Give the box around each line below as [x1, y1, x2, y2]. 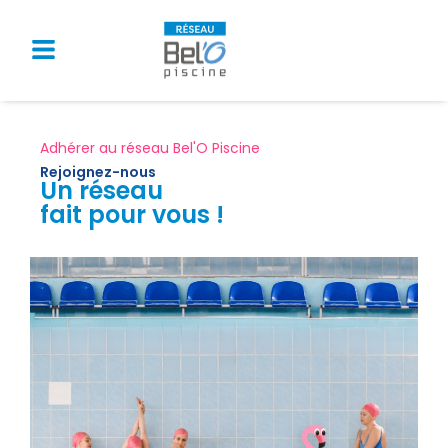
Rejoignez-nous [40, 161, 156, 182]
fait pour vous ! [40, 197, 224, 231]
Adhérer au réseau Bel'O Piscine [40, 137, 260, 158]
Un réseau [40, 173, 163, 207]
